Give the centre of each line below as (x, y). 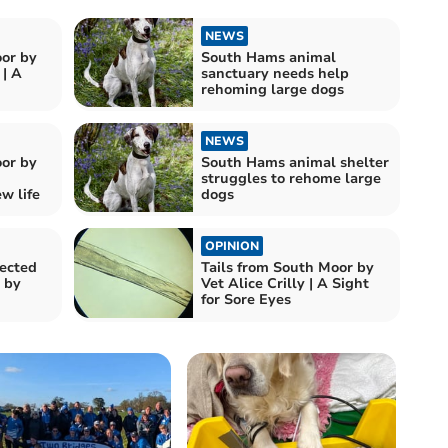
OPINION (232, 246)
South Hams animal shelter (295, 163)
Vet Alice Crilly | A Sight (285, 284)
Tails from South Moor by (287, 268)
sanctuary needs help (275, 73)
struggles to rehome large (291, 179)
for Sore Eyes (246, 300)
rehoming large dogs (272, 89)
